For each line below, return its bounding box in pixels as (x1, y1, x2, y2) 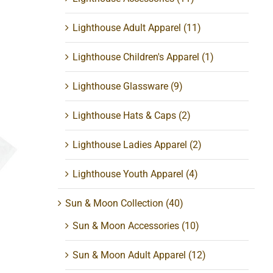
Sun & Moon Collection (65, 197, 164, 210)
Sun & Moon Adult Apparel (73, 249, 186, 261)
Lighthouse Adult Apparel (73, 22, 182, 34)
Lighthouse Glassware (73, 80, 169, 93)
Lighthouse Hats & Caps (73, 110, 177, 122)
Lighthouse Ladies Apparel (73, 139, 188, 151)
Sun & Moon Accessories (73, 220, 180, 232)
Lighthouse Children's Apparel (73, 51, 200, 63)
